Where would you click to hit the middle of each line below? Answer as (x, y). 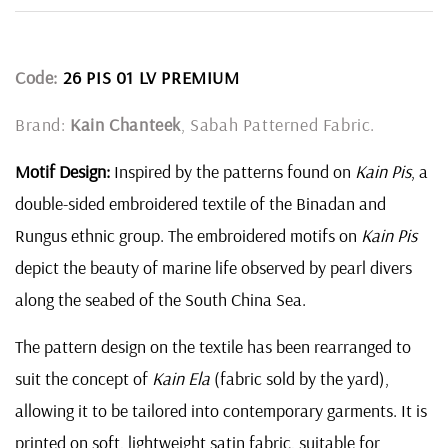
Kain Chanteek (126, 125)
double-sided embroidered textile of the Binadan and (200, 204)
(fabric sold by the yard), (299, 379)
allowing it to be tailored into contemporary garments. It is (221, 411)
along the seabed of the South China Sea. (160, 300)
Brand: (43, 125)
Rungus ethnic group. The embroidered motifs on (188, 236)
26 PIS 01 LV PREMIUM (151, 78)
